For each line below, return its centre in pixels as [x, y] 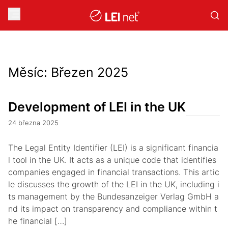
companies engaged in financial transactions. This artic [114, 172]
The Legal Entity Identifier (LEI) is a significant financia [113, 148]
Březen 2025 [90, 72]
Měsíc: [30, 72]
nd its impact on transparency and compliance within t [113, 209]
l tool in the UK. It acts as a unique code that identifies [112, 160]
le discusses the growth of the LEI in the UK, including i [114, 184]
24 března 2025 [33, 123]
